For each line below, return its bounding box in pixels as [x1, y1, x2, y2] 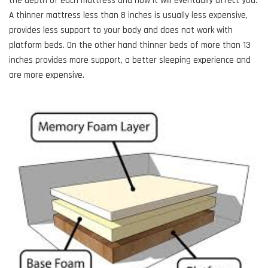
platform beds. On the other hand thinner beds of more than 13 [9, 39, 251, 51]
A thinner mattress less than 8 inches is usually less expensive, [9, 10, 248, 22]
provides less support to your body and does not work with [9, 25, 233, 36]
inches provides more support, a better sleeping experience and [9, 54, 251, 66]
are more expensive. [9, 69, 84, 81]
